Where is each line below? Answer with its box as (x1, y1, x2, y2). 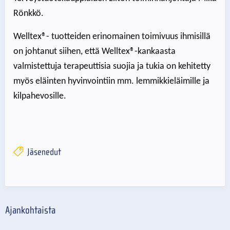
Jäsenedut (25, 147, 61, 158)
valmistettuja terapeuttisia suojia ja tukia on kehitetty (13, 61, 210, 71)
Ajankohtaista (5, 204, 55, 217)
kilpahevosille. (13, 91, 66, 101)
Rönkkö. (13, 8, 44, 18)
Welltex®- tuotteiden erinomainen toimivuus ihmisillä (13, 31, 210, 42)
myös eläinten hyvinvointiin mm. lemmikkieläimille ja (13, 76, 209, 86)
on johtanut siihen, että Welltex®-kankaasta (13, 46, 176, 56)
